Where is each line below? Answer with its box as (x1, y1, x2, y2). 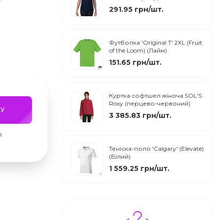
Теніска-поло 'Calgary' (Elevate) (109, 145, 204, 153)
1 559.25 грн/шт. (109, 164, 169, 173)
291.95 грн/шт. (109, 5, 164, 14)
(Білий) (109, 153, 131, 161)
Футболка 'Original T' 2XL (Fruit (109, 39, 202, 47)
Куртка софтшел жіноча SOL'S (109, 92, 202, 100)
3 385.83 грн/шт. (109, 111, 171, 120)
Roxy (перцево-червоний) (109, 100, 191, 108)
